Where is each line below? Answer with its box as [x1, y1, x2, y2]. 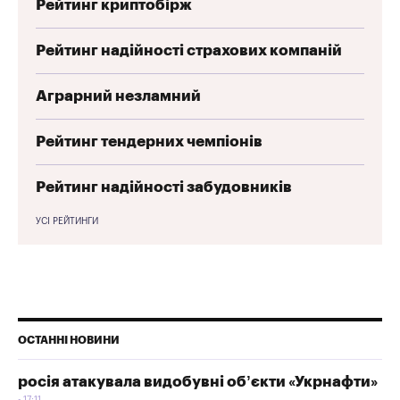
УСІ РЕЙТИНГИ [36, 216, 98, 226]
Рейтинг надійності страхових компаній [36, 42, 342, 58]
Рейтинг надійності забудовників [36, 179, 292, 195]
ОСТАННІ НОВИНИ [18, 334, 120, 346]
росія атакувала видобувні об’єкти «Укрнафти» [18, 373, 378, 389]
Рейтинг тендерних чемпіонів [36, 133, 262, 149]
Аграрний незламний [36, 87, 201, 104]
